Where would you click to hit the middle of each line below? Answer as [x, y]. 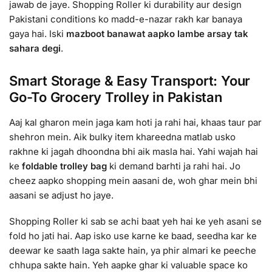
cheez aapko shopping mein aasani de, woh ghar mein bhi [133, 180]
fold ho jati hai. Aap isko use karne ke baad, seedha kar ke [133, 236]
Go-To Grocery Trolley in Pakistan [116, 97]
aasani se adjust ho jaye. [61, 195]
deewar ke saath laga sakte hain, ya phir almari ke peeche [133, 251]
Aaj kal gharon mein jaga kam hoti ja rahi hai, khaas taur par [135, 122]
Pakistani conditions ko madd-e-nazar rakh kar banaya [126, 19]
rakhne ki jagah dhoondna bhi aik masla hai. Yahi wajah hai [134, 151]
